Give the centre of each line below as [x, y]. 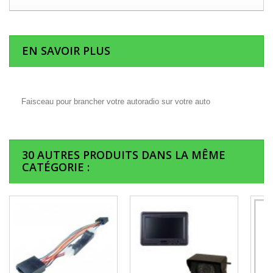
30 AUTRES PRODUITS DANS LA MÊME [124, 155]
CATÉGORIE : [56, 167]
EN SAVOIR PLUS [66, 51]
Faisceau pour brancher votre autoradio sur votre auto [116, 102]
